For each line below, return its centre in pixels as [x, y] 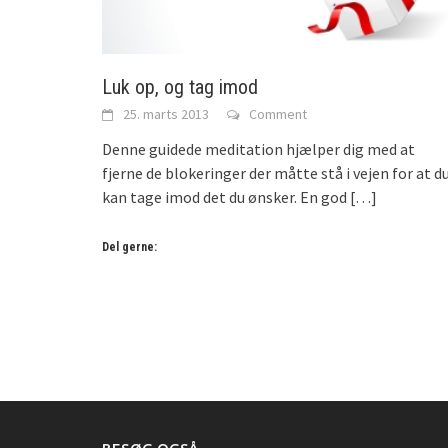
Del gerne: [129, 246]
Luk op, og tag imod [180, 86]
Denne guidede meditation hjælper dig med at [258, 148]
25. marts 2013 [166, 113]
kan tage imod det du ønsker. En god [224, 196]
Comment [278, 113]
